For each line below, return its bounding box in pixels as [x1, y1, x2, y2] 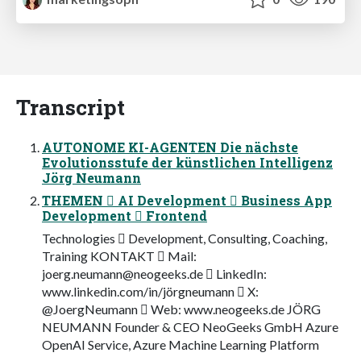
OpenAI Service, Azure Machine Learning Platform [42, 336, 319, 352]
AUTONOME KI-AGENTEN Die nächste [42, 138, 298, 156]
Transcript [16, 92, 125, 121]
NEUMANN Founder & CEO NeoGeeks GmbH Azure [42, 318, 338, 334]
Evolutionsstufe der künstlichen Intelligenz [42, 153, 333, 171]
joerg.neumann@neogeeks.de [42, 265, 203, 281]
